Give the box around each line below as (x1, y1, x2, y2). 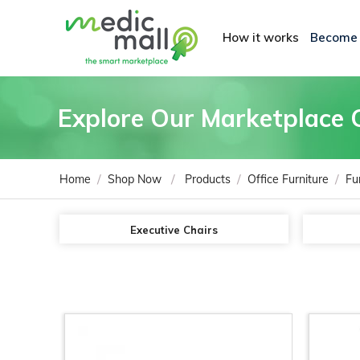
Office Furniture (247, 172, 329, 186)
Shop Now (108, 172, 162, 186)
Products (185, 172, 231, 186)
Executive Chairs (130, 223, 218, 236)
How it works (223, 29, 299, 45)
